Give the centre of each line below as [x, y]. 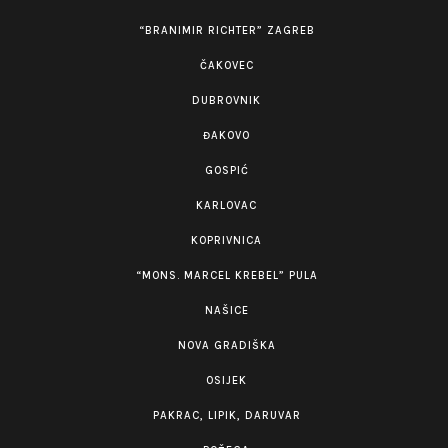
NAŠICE [226, 310]
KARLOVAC [226, 205]
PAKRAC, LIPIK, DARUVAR [226, 415]
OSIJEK [226, 380]
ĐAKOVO [226, 135]
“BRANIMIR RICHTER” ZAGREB [226, 30]
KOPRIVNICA [226, 240]
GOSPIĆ [226, 170]
